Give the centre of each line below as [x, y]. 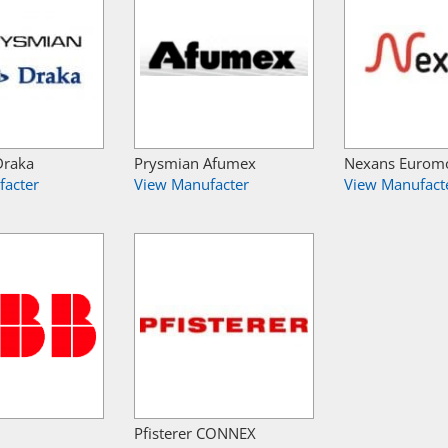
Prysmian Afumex [195, 163]
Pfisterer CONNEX [195, 433]
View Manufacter [191, 184]
